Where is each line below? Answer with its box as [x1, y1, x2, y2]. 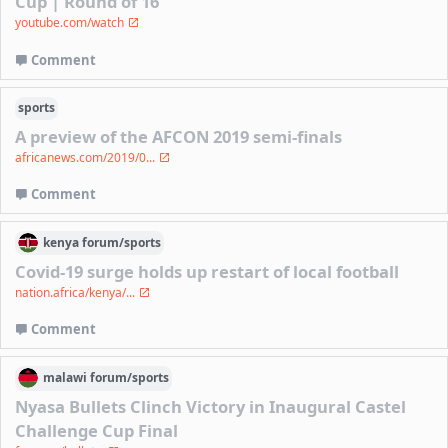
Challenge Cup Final [15, 418, 179, 442]
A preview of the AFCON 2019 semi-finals [15, 124, 343, 148]
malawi [43, 369, 88, 387]
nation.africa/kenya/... [15, 283, 139, 301]
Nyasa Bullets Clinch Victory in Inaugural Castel [15, 394, 407, 418]
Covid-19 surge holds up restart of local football [15, 259, 400, 283]
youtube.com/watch [15, 14, 128, 32]
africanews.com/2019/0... [15, 148, 159, 166]
